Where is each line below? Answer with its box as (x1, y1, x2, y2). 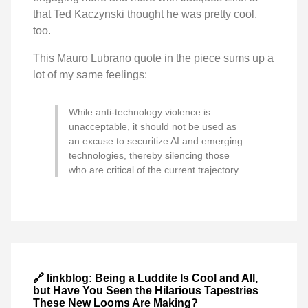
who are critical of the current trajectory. (69, 164, 241, 175)
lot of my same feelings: (33, 68, 147, 80)
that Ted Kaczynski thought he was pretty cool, (33, 8, 257, 20)
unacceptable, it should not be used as (69, 120, 236, 132)
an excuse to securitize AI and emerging (69, 135, 243, 146)
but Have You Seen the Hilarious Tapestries (33, 285, 258, 297)
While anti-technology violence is (69, 106, 210, 118)
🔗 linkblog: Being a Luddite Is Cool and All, (33, 272, 258, 285)
